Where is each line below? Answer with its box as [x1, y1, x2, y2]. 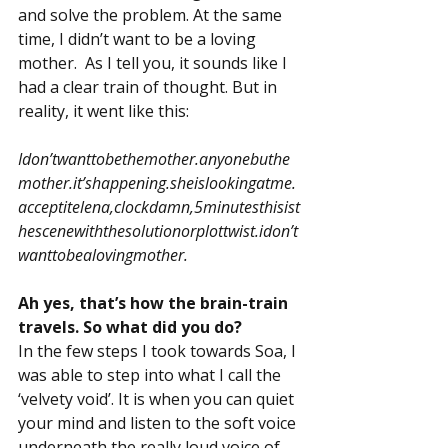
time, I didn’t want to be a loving [18, 28, 260, 51]
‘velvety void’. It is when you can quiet [18, 388, 298, 411]
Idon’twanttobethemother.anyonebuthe [18, 148, 290, 171]
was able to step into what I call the [18, 364, 285, 387]
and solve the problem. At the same [18, 4, 286, 27]
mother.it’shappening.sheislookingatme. [18, 172, 296, 195]
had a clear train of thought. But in [18, 76, 281, 99]
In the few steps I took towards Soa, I [18, 340, 300, 363]
